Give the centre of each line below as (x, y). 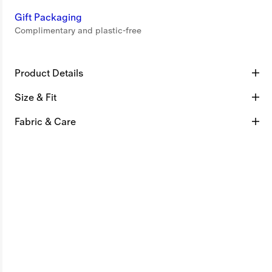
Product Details (49, 73)
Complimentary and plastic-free (78, 30)
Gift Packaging (49, 17)
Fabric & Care (46, 121)
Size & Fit (36, 97)
